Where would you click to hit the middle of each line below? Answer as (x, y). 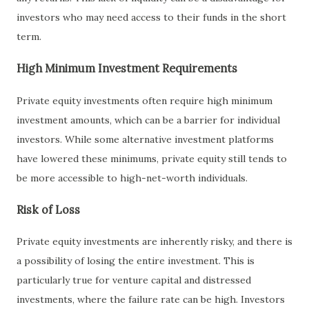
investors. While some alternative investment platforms (145, 139)
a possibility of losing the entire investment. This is (136, 261)
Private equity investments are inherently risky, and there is (154, 242)
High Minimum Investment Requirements (127, 69)
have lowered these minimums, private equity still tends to (152, 158)
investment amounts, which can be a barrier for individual (148, 120)
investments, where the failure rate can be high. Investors (151, 300)
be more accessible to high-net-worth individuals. (132, 178)
